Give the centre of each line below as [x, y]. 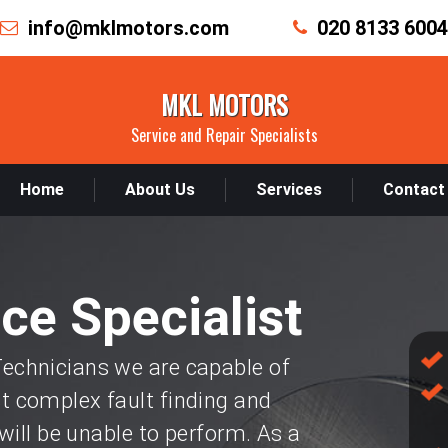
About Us [159, 189]
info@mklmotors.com [128, 28]
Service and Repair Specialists [224, 135]
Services [288, 189]
